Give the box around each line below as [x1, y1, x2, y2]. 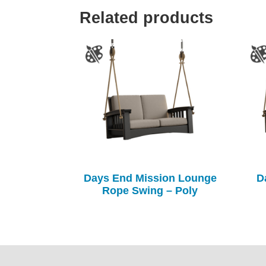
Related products [80, 8, 214, 27]
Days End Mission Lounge [83, 172, 217, 185]
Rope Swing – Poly [102, 185, 198, 197]
